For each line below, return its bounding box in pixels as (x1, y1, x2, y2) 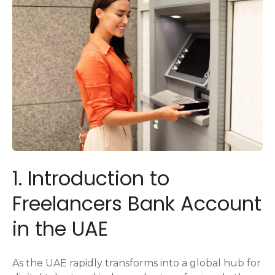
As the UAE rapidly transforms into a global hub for (12, 257, 261, 269)
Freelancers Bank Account (12, 189, 261, 217)
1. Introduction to (12, 164, 169, 192)
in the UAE (12, 214, 108, 242)
